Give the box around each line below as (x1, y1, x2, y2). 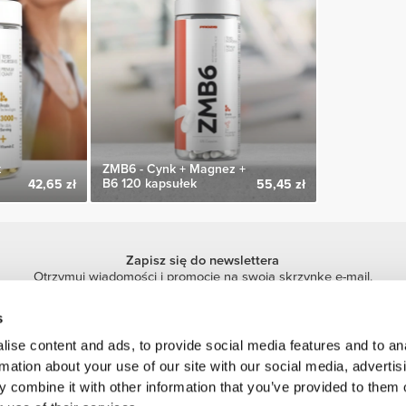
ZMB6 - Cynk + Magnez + (101, 161, 246, 178)
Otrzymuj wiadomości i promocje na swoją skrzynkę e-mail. (33, 269, 372, 285)
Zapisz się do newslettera (126, 253, 280, 269)
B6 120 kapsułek (101, 176, 197, 192)
